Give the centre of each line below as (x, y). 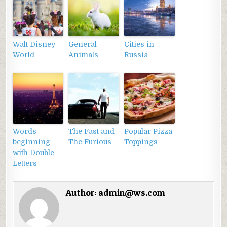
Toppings (141, 142)
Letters (25, 163)
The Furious (90, 142)
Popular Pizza (148, 131)
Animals (84, 55)
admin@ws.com (132, 193)
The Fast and (92, 131)
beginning (32, 142)
